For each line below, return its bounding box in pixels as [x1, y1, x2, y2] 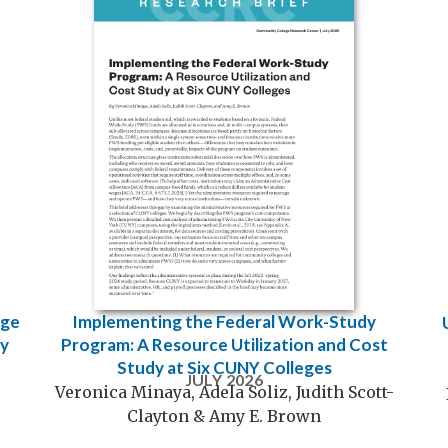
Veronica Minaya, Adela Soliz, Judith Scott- [54, 381, 394, 402]
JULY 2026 [184, 369, 264, 389]
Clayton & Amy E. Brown [127, 405, 321, 426]
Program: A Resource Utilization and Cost [60, 333, 388, 355]
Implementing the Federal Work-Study [72, 310, 376, 332]
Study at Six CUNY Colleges [116, 356, 332, 378]
